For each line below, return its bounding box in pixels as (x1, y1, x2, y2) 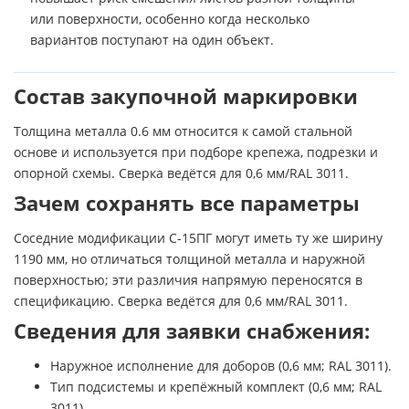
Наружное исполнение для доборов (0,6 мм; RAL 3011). (50, 356, 392, 374)
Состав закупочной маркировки (14, 81, 358, 110)
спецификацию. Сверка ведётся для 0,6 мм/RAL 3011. (14, 291, 348, 309)
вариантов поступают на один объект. (30, 30, 274, 48)
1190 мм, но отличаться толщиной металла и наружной (14, 249, 365, 267)
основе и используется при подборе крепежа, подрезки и (14, 142, 378, 161)
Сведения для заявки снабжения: (14, 316, 370, 345)
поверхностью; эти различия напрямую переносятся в (14, 270, 362, 288)
